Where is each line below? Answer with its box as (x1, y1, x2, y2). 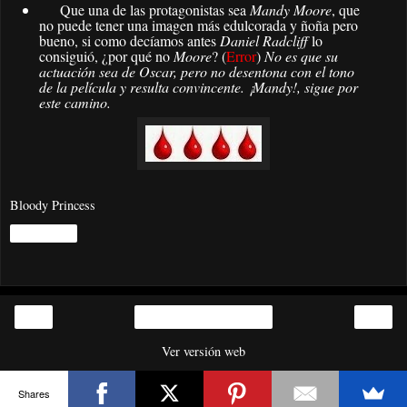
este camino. (38, 93, 111, 113)
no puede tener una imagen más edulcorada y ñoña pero (38, 15, 358, 35)
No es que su (263, 46, 338, 66)
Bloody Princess (10, 195, 95, 213)
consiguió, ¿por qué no (38, 46, 174, 66)
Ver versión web (162, 342, 245, 360)
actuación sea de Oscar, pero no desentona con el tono (38, 62, 354, 82)
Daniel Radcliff (219, 31, 308, 51)
